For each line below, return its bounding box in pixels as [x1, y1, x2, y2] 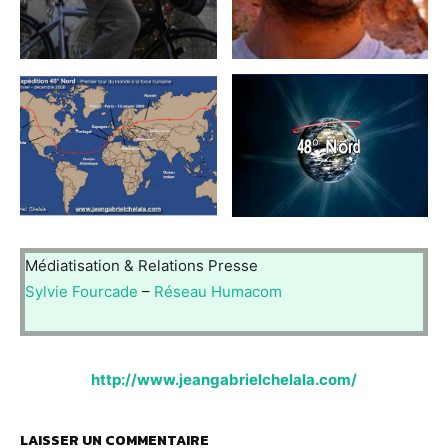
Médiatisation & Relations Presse [25, 256, 258, 276]
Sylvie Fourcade [25, 282, 138, 302]
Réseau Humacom [154, 282, 282, 302]
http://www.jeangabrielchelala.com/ [91, 370, 357, 390]
